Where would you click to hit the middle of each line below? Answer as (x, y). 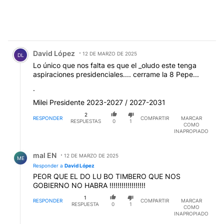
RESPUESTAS (86, 121)
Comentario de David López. (62, 46)
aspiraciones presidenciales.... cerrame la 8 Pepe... (116, 74)
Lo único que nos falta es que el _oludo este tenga (115, 65)
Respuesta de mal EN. (49, 147)
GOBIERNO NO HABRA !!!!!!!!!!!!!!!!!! (89, 185)
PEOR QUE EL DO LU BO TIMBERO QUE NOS (107, 176)
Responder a (49, 165)
